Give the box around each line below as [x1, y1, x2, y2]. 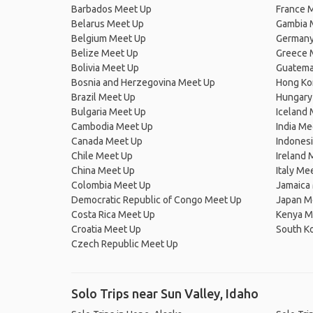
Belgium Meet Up [71, 33, 146, 44]
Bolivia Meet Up [71, 62, 139, 73]
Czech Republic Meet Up [71, 238, 178, 249]
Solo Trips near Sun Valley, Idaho [71, 286, 259, 300]
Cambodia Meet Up [71, 121, 153, 132]
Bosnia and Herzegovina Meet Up [71, 77, 215, 88]
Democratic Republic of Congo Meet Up [71, 194, 242, 205]
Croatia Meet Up [71, 224, 141, 235]
